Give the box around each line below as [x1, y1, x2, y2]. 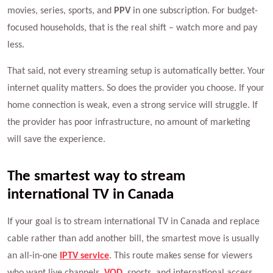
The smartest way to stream [7, 168, 185, 184]
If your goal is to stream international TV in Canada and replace [7, 216, 260, 227]
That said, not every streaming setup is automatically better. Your [7, 66, 265, 76]
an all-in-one [7, 250, 60, 261]
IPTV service [60, 250, 109, 261]
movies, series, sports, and [7, 5, 114, 16]
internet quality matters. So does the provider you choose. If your [7, 83, 264, 93]
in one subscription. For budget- [133, 5, 258, 16]
